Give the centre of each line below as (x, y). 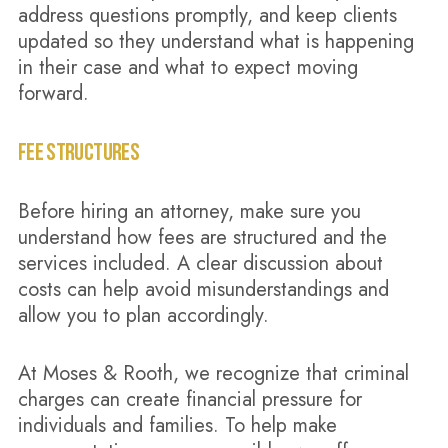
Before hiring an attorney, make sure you (189, 211)
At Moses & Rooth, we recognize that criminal (213, 373)
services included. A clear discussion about (200, 263)
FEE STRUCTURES (78, 152)
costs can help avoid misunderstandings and (203, 289)
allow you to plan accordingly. (143, 315)
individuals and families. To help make (177, 425)
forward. (53, 93)
